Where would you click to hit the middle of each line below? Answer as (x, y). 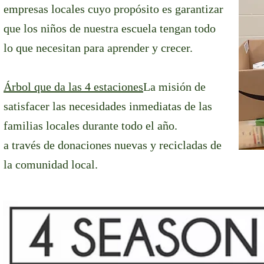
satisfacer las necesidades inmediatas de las (108, 106)
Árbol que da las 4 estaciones (73, 87)
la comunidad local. (52, 164)
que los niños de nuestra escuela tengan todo (110, 28)
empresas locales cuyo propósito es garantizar (113, 9)
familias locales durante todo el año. (90, 126)
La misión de (174, 87)
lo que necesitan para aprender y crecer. (100, 48)
